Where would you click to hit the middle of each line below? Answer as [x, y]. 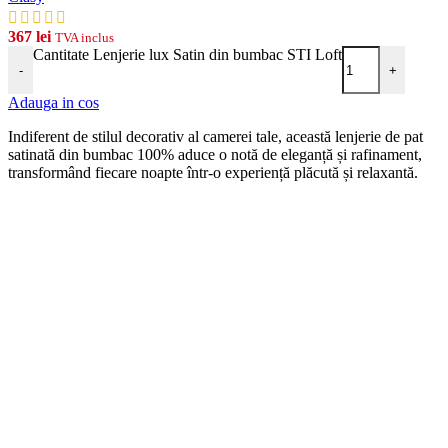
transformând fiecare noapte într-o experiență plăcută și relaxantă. [213, 173]
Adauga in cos [53, 103]
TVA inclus [84, 38]
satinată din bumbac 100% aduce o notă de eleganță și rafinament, [215, 155]
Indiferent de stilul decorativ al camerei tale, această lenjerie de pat [215, 137]
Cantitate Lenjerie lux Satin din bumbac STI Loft [187, 55]
